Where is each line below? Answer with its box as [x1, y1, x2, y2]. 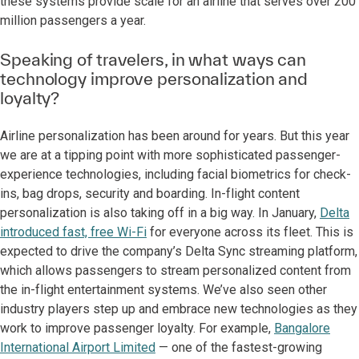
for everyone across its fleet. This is [147, 224, 353, 240]
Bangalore [274, 321, 330, 336]
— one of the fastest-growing [155, 340, 322, 355]
